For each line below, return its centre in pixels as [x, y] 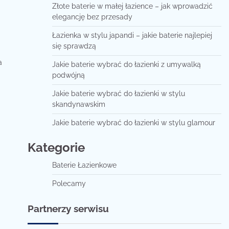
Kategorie [56, 147]
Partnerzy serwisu [68, 209]
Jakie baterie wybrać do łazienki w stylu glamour [133, 123]
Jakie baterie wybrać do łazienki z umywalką [126, 64]
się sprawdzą [74, 46]
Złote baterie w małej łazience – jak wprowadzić [132, 6]
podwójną [68, 75]
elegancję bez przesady [92, 17]
